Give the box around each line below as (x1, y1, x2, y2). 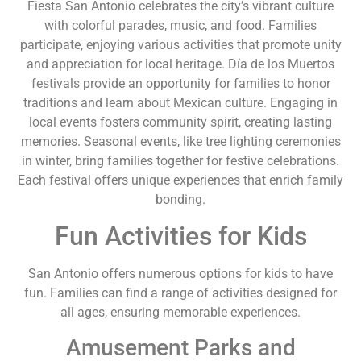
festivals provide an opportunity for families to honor (31, 76, 330, 91)
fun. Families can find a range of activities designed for (24, 285, 337, 301)
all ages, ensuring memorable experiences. (60, 305, 301, 321)
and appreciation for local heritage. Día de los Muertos (27, 56, 334, 72)
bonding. (156, 192, 205, 207)
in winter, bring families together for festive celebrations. (22, 153, 339, 168)
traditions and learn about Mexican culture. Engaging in (23, 95, 338, 110)
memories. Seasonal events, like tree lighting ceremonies (20, 134, 341, 149)
